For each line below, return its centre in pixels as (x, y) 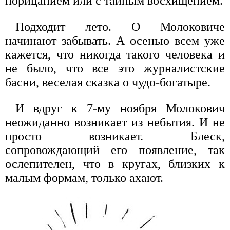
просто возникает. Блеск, (115, 136)
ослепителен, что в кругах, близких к (115, 164)
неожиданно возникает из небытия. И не (115, 122)
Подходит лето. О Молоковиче (120, 26)
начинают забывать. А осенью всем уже (115, 40)
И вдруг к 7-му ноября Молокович (120, 108)
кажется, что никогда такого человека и (115, 54)
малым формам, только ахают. (84, 177)
